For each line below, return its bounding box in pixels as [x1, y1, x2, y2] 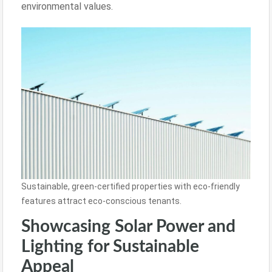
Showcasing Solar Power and [21, 218, 236, 236]
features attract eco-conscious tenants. [21, 196, 182, 206]
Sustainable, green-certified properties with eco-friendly [21, 182, 240, 192]
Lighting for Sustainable [21, 238, 199, 256]
